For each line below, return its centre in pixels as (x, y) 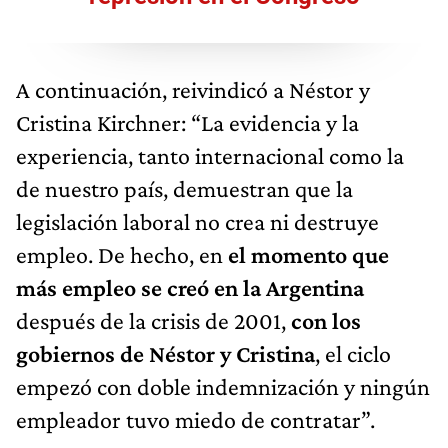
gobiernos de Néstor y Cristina (165, 354)
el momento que (308, 255)
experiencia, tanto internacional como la (210, 156)
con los (326, 321)
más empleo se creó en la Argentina (190, 288)
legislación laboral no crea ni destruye (197, 222)
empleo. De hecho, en (122, 255)
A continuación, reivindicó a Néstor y (193, 90)
